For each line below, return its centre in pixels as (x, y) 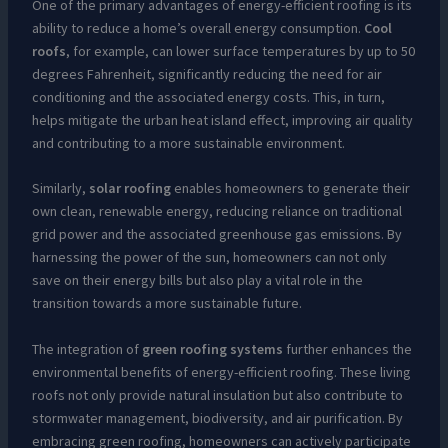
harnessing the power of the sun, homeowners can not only (209, 257)
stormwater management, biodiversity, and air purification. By (217, 417)
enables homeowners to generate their (290, 188)
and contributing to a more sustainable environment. (188, 142)
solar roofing (129, 188)
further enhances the (347, 348)
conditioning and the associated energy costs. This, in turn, (208, 96)
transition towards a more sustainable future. (166, 303)
